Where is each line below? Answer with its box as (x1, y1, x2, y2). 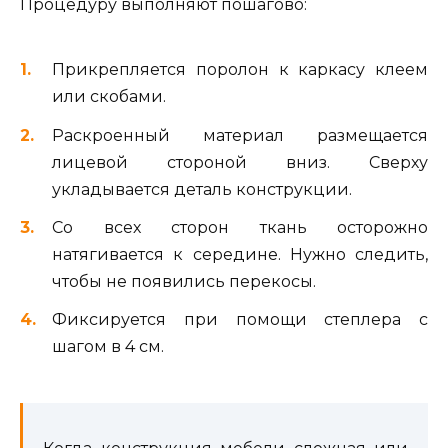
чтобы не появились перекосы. (52, 271, 316, 291)
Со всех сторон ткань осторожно (52, 217, 428, 237)
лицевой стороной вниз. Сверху (52, 152, 428, 172)
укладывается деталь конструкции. (52, 179, 352, 199)
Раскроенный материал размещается (52, 125, 428, 145)
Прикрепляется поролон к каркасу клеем (52, 60, 428, 80)
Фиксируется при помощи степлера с (52, 310, 428, 330)
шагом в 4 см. (52, 337, 164, 357)
